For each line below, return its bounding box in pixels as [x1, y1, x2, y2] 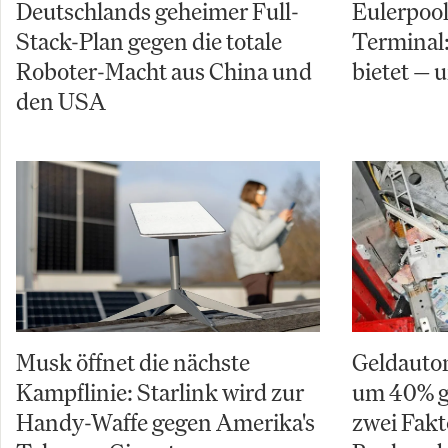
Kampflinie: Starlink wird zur [16, 377, 304, 408]
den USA [16, 86, 106, 116]
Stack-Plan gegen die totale [16, 26, 282, 56]
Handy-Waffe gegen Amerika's [16, 407, 315, 438]
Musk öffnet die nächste [16, 347, 250, 378]
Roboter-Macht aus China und [16, 56, 312, 86]
